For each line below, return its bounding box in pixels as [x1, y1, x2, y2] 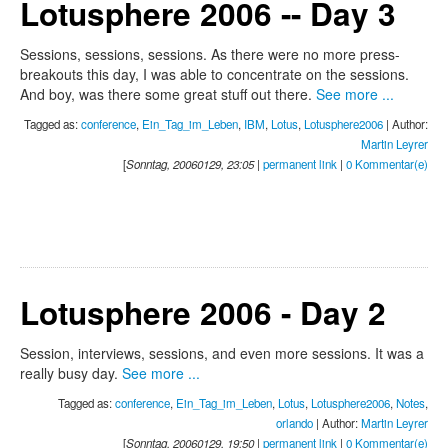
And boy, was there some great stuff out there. [20, 84, 316, 105]
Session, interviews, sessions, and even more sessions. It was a [20, 343, 424, 364]
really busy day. [20, 363, 122, 384]
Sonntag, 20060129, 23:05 [126, 156, 254, 173]
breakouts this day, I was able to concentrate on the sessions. [20, 64, 409, 85]
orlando [276, 415, 313, 432]
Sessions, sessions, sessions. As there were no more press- [20, 44, 400, 65]
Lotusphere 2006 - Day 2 [20, 290, 386, 336]
